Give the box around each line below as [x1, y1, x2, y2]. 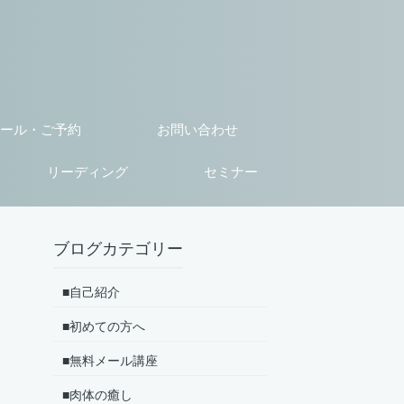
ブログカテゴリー [52, 235, 183, 259]
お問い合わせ [156, 118, 238, 138]
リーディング [47, 161, 128, 180]
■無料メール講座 [61, 351, 158, 369]
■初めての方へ [61, 317, 145, 335]
